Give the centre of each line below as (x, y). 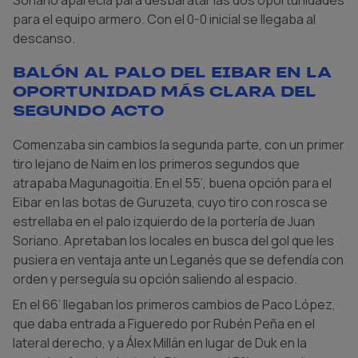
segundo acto (88, 110)
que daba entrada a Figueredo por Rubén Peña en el (164, 324)
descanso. (44, 38)
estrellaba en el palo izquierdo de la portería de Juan (164, 222)
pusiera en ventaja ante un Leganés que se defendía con (178, 260)
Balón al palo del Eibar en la (172, 72)
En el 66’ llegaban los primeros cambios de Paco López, (174, 305)
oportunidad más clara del (165, 91)
